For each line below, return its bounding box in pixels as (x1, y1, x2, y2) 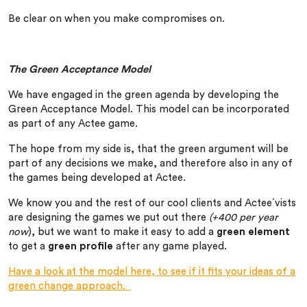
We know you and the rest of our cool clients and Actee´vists (8, 197, 296, 208)
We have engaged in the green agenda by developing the (8, 89, 279, 100)
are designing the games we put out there (8, 212, 209, 223)
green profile (48, 241, 113, 251)
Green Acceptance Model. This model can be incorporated (8, 103, 289, 114)
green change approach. (8, 280, 131, 291)
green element (217, 226, 290, 237)
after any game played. (113, 241, 227, 251)
